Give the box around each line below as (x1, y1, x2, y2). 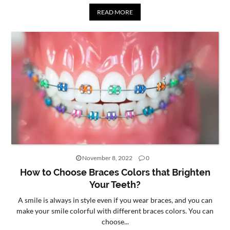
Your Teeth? (89, 179, 141, 190)
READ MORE (97, 8, 133, 16)
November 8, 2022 (81, 154, 133, 162)
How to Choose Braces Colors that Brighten (20, 166, 210, 178)
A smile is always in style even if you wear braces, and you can (17, 195, 213, 204)
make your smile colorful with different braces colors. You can (16, 206, 214, 215)
